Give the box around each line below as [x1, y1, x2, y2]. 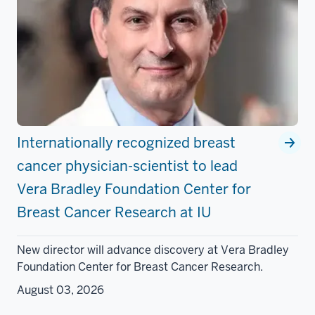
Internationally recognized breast [17, 134, 236, 153]
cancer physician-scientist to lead [17, 157, 238, 176]
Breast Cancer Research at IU [17, 203, 211, 222]
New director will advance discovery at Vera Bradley [17, 243, 289, 258]
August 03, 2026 [17, 283, 104, 298]
